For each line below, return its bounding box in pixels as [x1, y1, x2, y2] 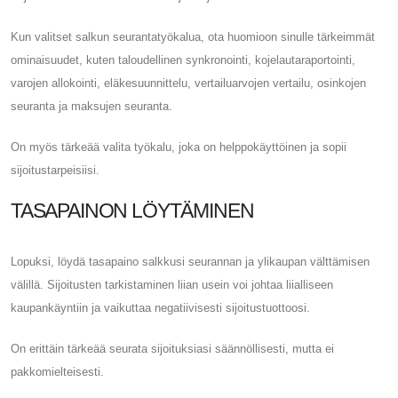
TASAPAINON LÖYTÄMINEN [11, 198, 254, 222]
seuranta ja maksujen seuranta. [11, 99, 172, 113]
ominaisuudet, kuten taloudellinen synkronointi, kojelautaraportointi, [11, 52, 355, 67]
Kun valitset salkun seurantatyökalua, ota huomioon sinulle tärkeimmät [11, 29, 375, 44]
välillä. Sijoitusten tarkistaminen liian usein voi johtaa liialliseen [11, 277, 333, 291]
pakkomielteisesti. [11, 364, 104, 378]
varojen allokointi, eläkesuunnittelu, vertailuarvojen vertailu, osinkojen [11, 76, 366, 90]
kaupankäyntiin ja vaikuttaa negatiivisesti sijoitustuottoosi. [11, 300, 310, 314]
